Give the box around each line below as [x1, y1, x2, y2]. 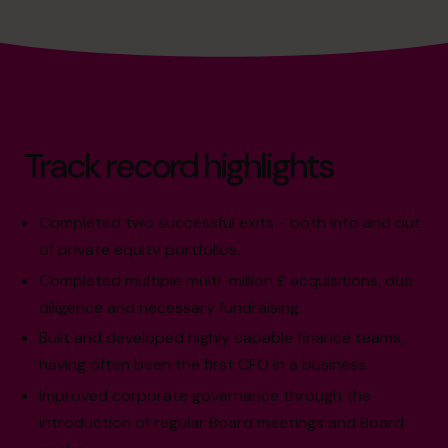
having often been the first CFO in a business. [39, 354, 370, 376]
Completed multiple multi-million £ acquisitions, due [39, 269, 414, 291]
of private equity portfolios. [39, 238, 241, 260]
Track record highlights [24, 142, 333, 189]
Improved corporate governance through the [39, 385, 372, 407]
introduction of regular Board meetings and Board [39, 412, 405, 434]
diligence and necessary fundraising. [39, 296, 303, 318]
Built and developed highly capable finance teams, [39, 327, 405, 349]
